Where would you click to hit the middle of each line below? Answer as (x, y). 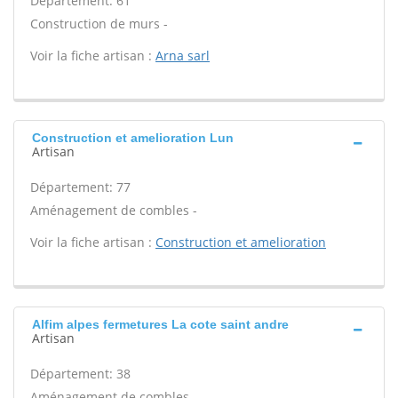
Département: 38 (80, 374)
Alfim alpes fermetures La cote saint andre (160, 324)
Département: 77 (80, 187)
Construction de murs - (99, 24)
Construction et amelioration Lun (133, 138)
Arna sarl (183, 56)
